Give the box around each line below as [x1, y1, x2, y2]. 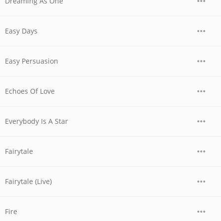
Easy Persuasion [5, 56, 58, 66]
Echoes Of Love [5, 86, 55, 96]
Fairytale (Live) [5, 177, 52, 186]
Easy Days [5, 26, 37, 36]
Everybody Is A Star [5, 116, 68, 126]
